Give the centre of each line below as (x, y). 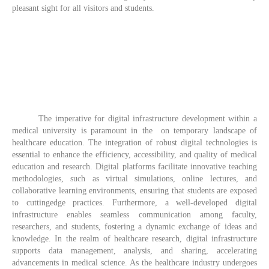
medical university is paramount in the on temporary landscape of (134, 131)
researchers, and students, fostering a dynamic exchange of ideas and (134, 227)
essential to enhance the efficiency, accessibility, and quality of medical (134, 155)
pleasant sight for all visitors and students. (83, 8)
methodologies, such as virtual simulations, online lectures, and (134, 179)
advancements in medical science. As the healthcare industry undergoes (134, 263)
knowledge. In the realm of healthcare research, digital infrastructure (134, 239)
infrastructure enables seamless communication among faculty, (134, 215)
